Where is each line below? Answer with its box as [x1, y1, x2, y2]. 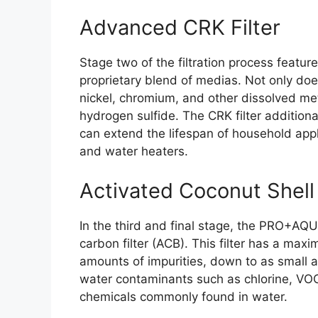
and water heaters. [79, 144, 188, 159]
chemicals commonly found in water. [79, 289, 287, 304]
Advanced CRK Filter [79, 15, 280, 40]
